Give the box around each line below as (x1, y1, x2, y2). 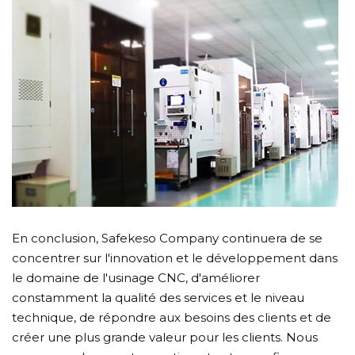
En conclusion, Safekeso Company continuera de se (12, 230, 323, 246)
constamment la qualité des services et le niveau (12, 289, 304, 305)
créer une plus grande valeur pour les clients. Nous (12, 329, 318, 345)
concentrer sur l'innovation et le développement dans (12, 250, 338, 265)
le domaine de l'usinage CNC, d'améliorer (12, 269, 260, 285)
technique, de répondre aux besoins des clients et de (12, 309, 331, 325)
